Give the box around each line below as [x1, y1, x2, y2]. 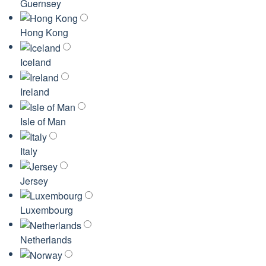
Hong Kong [20, 26, 68, 40]
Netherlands [20, 233, 72, 247]
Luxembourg [20, 203, 73, 217]
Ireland [20, 85, 49, 99]
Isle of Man [20, 114, 66, 128]
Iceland [20, 55, 51, 69]
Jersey [20, 173, 48, 188]
